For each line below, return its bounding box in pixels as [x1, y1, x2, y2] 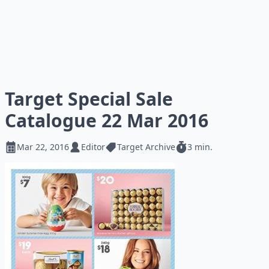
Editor [81, 141, 105, 153]
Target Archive [117, 141, 175, 153]
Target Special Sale [5, 86, 173, 111]
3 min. [187, 141, 213, 153]
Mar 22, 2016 [17, 141, 69, 153]
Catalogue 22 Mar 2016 [5, 108, 208, 133]
